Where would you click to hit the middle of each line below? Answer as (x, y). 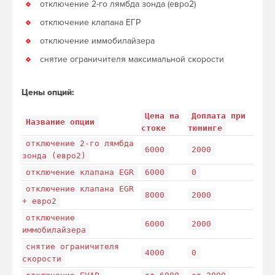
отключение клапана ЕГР (90, 22)
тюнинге (205, 128)
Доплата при (219, 115)
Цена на (162, 115)
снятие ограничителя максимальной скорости (132, 59)
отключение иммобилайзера (97, 41)
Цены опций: (48, 92)
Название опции (60, 122)
